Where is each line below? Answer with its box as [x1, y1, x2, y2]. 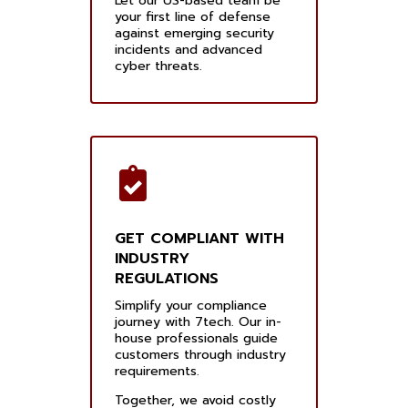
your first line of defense [115, 7, 270, 27]
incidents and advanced [115, 40, 262, 60]
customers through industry [115, 345, 286, 365]
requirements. [115, 362, 199, 382]
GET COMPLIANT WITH [115, 228, 284, 250]
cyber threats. [115, 56, 202, 76]
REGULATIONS [115, 268, 219, 291]
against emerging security [115, 24, 274, 44]
